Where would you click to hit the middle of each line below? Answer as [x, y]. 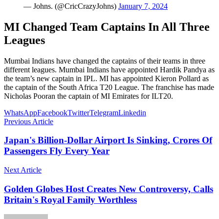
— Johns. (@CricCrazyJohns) [71, 6]
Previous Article [29, 121]
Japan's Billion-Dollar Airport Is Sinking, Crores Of [108, 140]
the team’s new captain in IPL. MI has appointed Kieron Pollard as [106, 78]
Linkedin [132, 112]
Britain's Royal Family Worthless [70, 199]
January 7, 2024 [143, 6]
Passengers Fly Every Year [57, 151]
